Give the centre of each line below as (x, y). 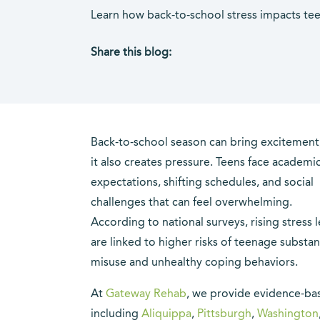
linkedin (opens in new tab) (216, 72)
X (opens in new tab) (171, 72)
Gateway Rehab (146, 294)
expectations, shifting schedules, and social (202, 183)
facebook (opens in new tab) (163, 72)
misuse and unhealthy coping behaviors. (194, 263)
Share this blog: (131, 53)
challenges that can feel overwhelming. (191, 203)
